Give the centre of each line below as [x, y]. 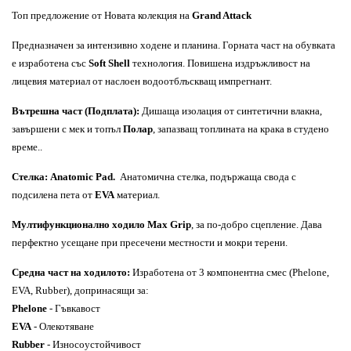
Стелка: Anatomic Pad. [63, 177]
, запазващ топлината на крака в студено [241, 129]
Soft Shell [109, 63]
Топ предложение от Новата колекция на [102, 15]
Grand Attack [222, 15]
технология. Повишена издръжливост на [220, 63]
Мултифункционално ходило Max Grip [101, 224]
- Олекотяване [63, 326]
